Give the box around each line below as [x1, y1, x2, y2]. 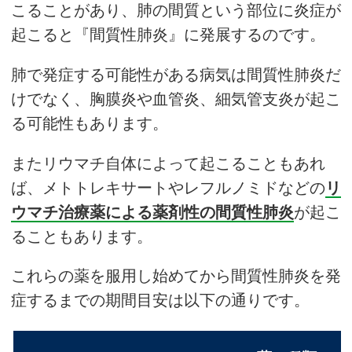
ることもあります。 [11, 227, 152, 245]
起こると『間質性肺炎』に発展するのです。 [11, 26, 325, 44]
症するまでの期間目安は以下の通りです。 [11, 291, 310, 310]
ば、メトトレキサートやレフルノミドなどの [11, 178, 325, 196]
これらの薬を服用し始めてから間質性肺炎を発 [11, 267, 341, 285]
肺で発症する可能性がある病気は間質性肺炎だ [11, 65, 341, 83]
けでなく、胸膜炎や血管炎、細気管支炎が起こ [11, 90, 341, 108]
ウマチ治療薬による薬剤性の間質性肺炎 [11, 203, 294, 221]
